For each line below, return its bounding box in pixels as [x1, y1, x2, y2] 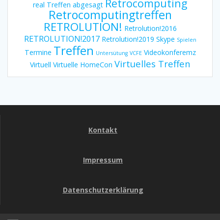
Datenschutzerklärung [62, 185, 143, 194]
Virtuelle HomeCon [53, 59, 112, 69]
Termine [24, 47, 52, 57]
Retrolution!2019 [101, 34, 154, 44]
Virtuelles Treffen [114, 57, 191, 70]
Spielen [176, 36, 196, 43]
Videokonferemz [143, 47, 196, 57]
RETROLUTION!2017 [24, 32, 100, 44]
